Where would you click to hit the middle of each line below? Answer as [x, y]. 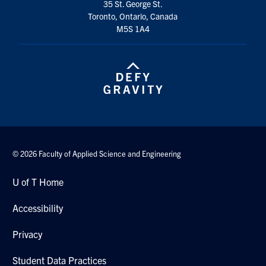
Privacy [28, 234]
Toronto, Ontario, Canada [133, 16]
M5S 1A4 [133, 29]
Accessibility [38, 208]
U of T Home [38, 181]
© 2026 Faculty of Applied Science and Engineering [97, 153]
